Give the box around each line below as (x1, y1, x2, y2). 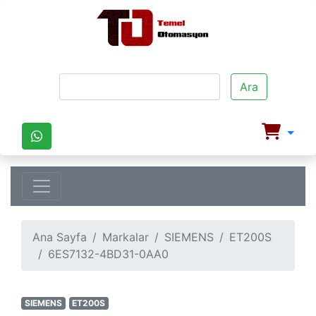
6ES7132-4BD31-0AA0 (48, 247, 169, 261)
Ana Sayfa (32, 230, 87, 244)
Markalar (102, 230, 149, 244)
